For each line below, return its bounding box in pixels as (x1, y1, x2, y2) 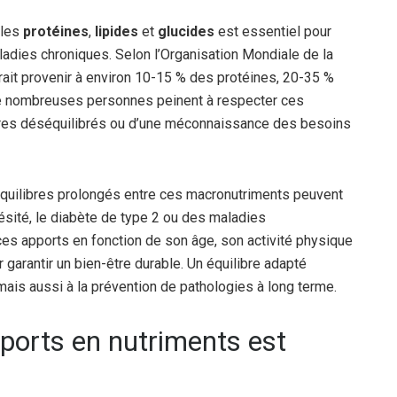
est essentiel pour (214, 22, 331, 40)
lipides (95, 22, 138, 40)
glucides (158, 22, 214, 40)
